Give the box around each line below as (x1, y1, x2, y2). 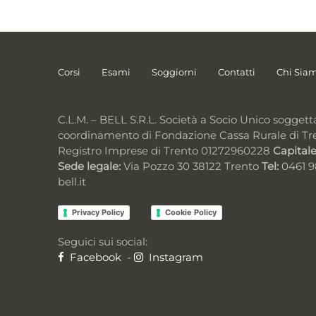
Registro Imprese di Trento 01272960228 (58, 144, 274, 158)
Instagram (146, 250, 204, 264)
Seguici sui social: (58, 234, 148, 248)
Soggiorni (152, 66, 197, 78)
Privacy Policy (72, 207, 125, 217)
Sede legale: (58, 159, 121, 174)
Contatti (218, 66, 256, 78)
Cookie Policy (165, 207, 217, 217)
